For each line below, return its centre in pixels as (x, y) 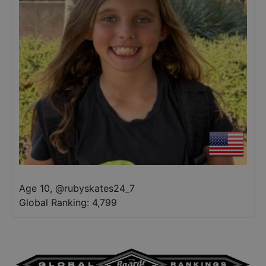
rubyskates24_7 (99, 188)
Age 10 (34, 188)
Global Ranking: (54, 202)
